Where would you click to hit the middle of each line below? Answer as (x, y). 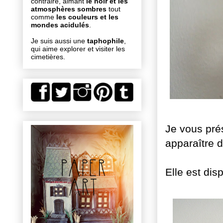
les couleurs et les (87, 17)
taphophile (105, 41)
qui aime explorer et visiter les (78, 49)
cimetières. (48, 57)
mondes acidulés (60, 25)
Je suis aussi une (58, 41)
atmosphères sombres (69, 9)
